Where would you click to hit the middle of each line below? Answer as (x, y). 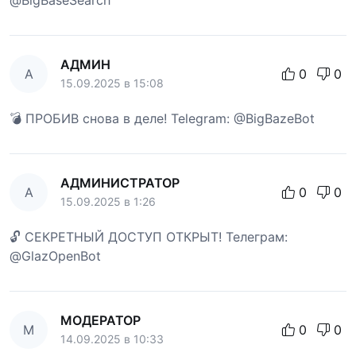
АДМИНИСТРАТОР (120, 182)
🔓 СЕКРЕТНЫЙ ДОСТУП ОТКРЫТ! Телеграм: (149, 236)
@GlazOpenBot (55, 255)
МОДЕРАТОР (101, 320)
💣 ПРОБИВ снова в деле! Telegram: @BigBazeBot (162, 118)
